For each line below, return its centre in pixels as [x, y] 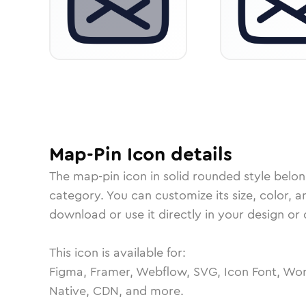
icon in [141, 176]
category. [78, 195]
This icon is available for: [117, 253]
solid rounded [202, 176]
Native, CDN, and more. [116, 291]
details [199, 154]
